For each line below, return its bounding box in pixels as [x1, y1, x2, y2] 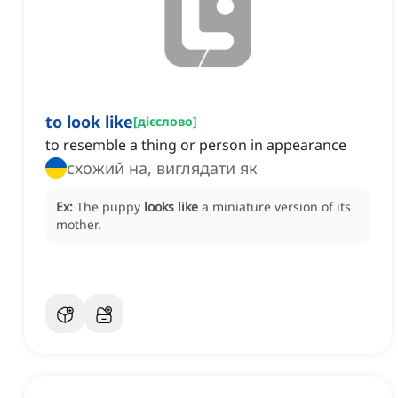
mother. [56, 216, 101, 234]
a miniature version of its [202, 198, 351, 216]
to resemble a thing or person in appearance [45, 135, 346, 155]
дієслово [138, 113, 193, 131]
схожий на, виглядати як [67, 157, 258, 179]
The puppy [76, 198, 144, 216]
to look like [45, 111, 133, 133]
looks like [144, 198, 198, 216]
